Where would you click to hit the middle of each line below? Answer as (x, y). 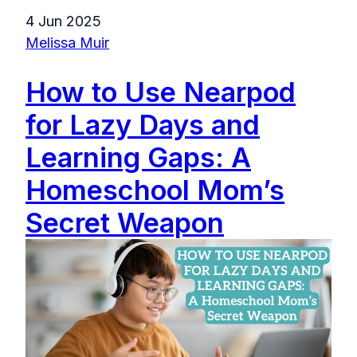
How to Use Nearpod (161, 92)
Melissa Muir (67, 42)
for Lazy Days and (143, 125)
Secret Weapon (125, 223)
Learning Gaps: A (138, 158)
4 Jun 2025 (63, 21)
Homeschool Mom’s (155, 190)
